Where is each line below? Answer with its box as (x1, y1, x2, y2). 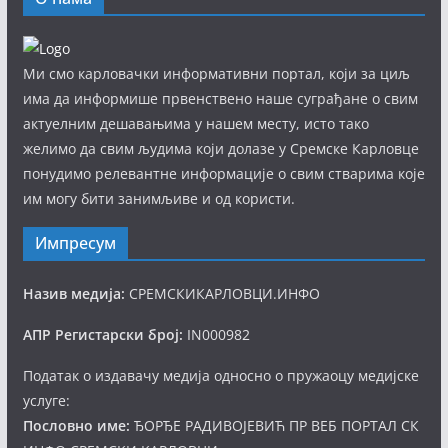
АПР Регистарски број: (22, 325, 183, 344)
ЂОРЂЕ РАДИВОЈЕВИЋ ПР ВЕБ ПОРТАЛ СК (129, 416, 419, 435)
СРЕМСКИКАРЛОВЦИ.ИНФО (124, 284, 320, 303)
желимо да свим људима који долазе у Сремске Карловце (22, 139, 419, 158)
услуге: (22, 391, 70, 410)
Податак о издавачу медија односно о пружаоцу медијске (22, 366, 419, 385)
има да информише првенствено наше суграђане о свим (22, 89, 418, 108)
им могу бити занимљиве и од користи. (22, 189, 295, 208)
